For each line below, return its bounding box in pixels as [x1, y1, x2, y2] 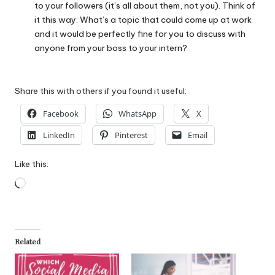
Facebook [43, 107, 79, 119]
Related [15, 236, 41, 247]
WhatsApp [118, 107, 157, 119]
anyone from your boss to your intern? [34, 42, 187, 54]
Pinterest [115, 129, 148, 141]
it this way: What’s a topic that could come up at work [34, 14, 252, 26]
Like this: [15, 158, 48, 169]
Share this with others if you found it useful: [15, 85, 187, 97]
